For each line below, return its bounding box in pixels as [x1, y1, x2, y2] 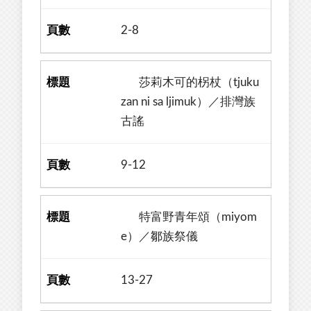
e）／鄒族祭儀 [121, 230, 199, 242]
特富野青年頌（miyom [121, 211, 258, 223]
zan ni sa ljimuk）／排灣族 [121, 96, 256, 108]
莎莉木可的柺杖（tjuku [121, 76, 260, 88]
